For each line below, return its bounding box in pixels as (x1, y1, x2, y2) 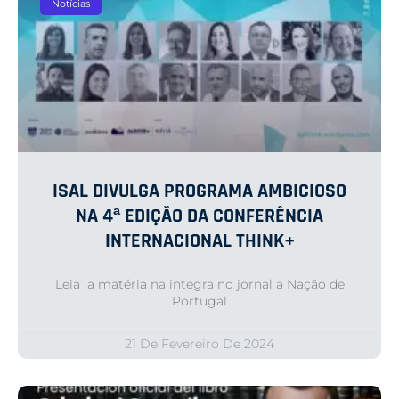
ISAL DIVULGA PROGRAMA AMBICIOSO (53, 179, 346, 205)
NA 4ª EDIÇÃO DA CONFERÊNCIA (76, 204, 323, 230)
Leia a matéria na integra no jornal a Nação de (54, 276, 345, 293)
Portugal (172, 293, 227, 310)
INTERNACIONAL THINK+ (104, 229, 295, 255)
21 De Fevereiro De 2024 (125, 336, 274, 353)
